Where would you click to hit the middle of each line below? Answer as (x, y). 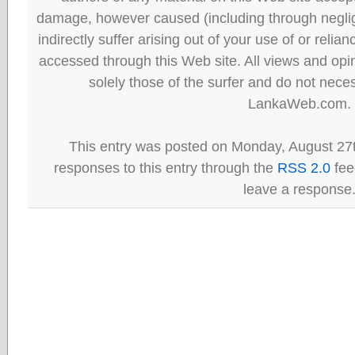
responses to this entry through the (165, 168)
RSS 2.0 (303, 168)
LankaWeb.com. (299, 103)
